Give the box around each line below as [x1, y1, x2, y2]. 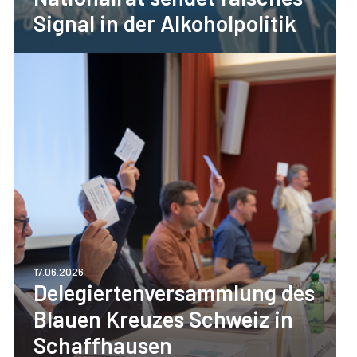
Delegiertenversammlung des [33, 279, 315, 307]
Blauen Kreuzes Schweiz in [33, 305, 293, 333]
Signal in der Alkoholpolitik [33, 10, 296, 37]
